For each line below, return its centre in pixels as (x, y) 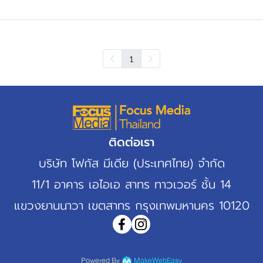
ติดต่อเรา (131, 142)
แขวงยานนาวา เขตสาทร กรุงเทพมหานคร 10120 (131, 205)
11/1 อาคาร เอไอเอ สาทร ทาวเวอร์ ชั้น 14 (131, 184)
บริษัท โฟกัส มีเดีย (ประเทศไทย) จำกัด (131, 163)
